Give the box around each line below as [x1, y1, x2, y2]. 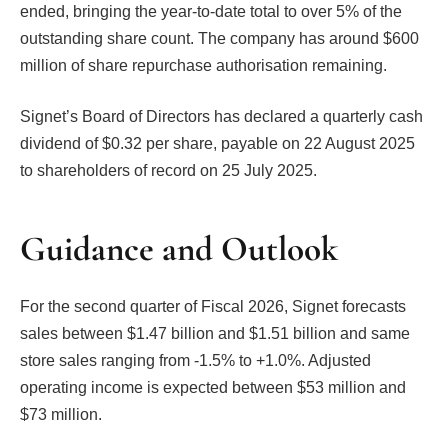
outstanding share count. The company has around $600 [20, 29, 419, 47]
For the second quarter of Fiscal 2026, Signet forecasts [20, 297, 406, 315]
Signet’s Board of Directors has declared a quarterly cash [20, 108, 423, 126]
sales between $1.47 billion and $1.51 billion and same [20, 324, 410, 342]
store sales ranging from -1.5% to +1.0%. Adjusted [20, 351, 371, 369]
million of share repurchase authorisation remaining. [20, 56, 387, 74]
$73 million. [20, 405, 102, 423]
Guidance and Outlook [20, 227, 338, 270]
